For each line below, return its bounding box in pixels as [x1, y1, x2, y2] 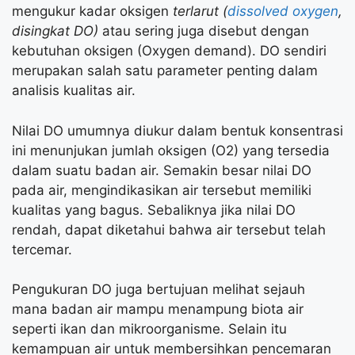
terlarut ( [169, 3, 227, 20]
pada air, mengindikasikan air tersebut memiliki [12, 181, 311, 198]
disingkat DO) [12, 23, 102, 40]
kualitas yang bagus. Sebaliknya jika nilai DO [12, 201, 296, 218]
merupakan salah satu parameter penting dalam [12, 63, 318, 79]
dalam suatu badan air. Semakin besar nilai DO [12, 162, 311, 178]
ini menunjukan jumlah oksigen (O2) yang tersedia [12, 142, 330, 158]
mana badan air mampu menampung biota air [12, 301, 303, 318]
